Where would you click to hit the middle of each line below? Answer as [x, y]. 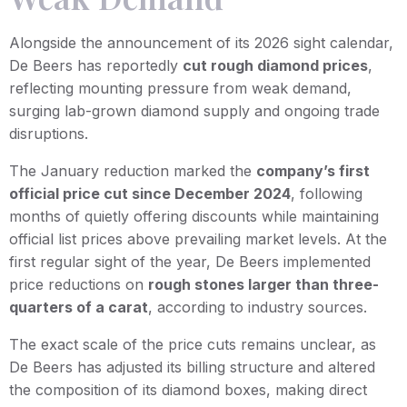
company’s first [313, 170]
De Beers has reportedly [96, 65]
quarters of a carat [79, 307]
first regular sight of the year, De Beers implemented [190, 261]
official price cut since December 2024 [150, 193]
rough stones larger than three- [263, 284]
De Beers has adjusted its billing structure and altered [192, 367]
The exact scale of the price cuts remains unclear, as [193, 344]
